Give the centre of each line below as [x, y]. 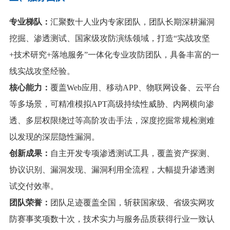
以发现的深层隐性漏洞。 [54, 137]
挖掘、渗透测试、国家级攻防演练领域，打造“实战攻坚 [109, 38]
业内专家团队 [116, 22]
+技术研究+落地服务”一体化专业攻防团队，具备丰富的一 [114, 54]
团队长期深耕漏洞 [181, 22]
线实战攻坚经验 [38, 71]
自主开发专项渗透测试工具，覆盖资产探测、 [132, 153]
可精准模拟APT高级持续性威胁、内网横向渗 [132, 104]
